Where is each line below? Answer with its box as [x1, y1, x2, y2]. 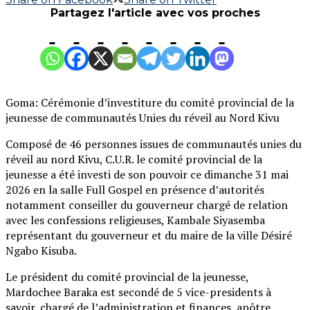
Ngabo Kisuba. [6, 243, 77, 259]
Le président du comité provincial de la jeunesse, [6, 269, 248, 285]
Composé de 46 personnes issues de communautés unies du [6, 136, 302, 152]
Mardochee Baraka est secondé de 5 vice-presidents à [6, 284, 271, 300]
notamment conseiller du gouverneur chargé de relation [6, 197, 288, 213]
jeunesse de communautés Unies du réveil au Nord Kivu [6, 110, 280, 126]
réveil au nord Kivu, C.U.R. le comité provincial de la [6, 152, 262, 167]
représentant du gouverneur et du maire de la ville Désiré [6, 228, 292, 244]
